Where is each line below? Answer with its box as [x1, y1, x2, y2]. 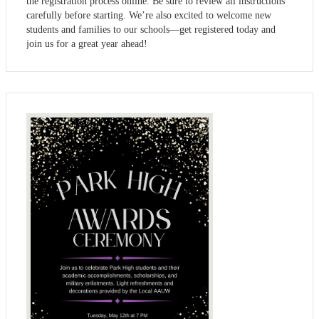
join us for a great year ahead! [26, 38, 147, 49]
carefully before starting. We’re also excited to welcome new [26, 9, 271, 21]
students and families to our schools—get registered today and [26, 23, 276, 35]
